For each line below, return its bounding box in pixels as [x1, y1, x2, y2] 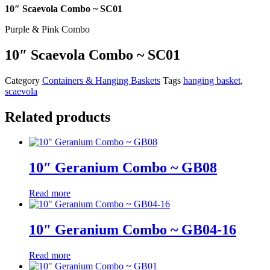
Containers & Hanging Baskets [42, 75, 160, 86]
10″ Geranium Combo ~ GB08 [29, 160, 217, 176]
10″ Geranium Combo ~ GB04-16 [29, 222, 236, 238]
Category [5, 75, 40, 86]
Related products [5, 108, 110, 125]
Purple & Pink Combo [5, 24, 90, 34]
